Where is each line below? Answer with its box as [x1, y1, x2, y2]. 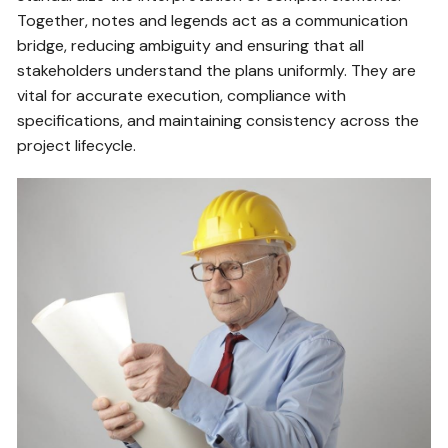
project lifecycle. [17, 134, 137, 156]
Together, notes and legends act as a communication [17, 9, 409, 31]
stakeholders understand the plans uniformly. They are [17, 59, 417, 81]
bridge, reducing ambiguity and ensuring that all [17, 34, 365, 56]
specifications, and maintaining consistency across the [17, 109, 420, 131]
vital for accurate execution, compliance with [17, 84, 347, 106]
